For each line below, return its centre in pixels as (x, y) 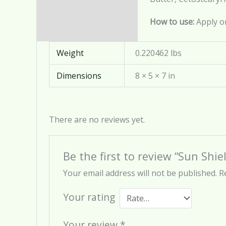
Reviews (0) (64, 12)
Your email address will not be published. (140, 173)
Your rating (89, 197)
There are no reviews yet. (97, 119)
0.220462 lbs (159, 53)
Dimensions (79, 75)
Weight (70, 53)
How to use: (173, 21)
